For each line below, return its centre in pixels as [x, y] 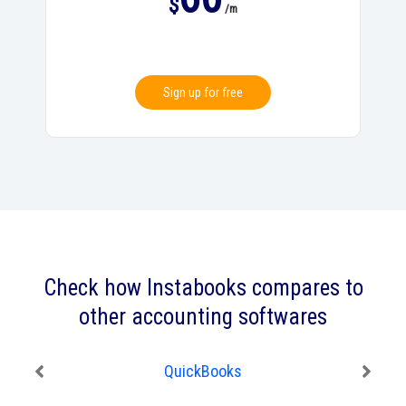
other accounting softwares [203, 317]
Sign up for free [203, 93]
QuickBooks [203, 372]
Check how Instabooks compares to [203, 288]
